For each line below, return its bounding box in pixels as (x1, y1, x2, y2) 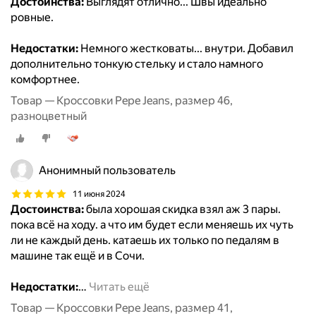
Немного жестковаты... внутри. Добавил (78, 42, 293, 56)
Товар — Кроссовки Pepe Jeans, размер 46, (11, 94, 233, 108)
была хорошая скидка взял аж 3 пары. (84, 202, 281, 217)
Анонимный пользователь (39, 164, 176, 178)
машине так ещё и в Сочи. (11, 249, 145, 263)
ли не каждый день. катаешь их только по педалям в (11, 233, 279, 248)
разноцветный (11, 109, 87, 123)
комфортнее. (11, 73, 80, 87)
